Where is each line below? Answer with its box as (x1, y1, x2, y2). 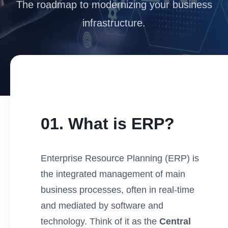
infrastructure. (82, 17, 146, 28)
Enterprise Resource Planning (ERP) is (41, 153, 199, 163)
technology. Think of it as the (41, 216, 159, 226)
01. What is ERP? (41, 115, 175, 133)
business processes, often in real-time (41, 184, 194, 195)
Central (159, 216, 191, 226)
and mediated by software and (41, 200, 163, 211)
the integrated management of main (41, 168, 185, 179)
